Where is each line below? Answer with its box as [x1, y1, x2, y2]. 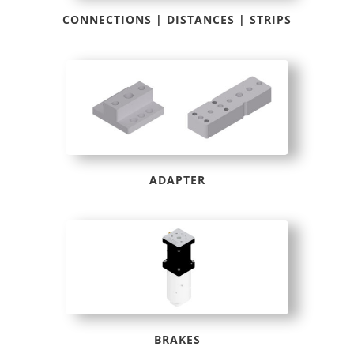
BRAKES [153, 331, 201, 347]
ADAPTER [149, 171, 205, 187]
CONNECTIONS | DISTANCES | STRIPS [62, 12, 292, 28]
